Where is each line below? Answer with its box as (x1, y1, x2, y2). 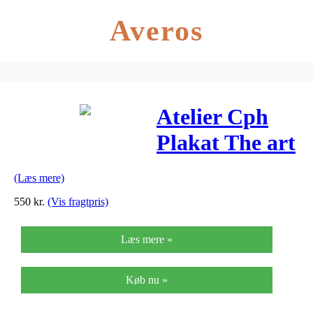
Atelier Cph (156, 104, 268, 130)
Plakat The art (156, 130, 296, 156)
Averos (109, 15, 204, 47)
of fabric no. (156, 156, 273, 182)
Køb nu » (126, 273, 168, 286)
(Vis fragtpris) (48, 195, 108, 208)
